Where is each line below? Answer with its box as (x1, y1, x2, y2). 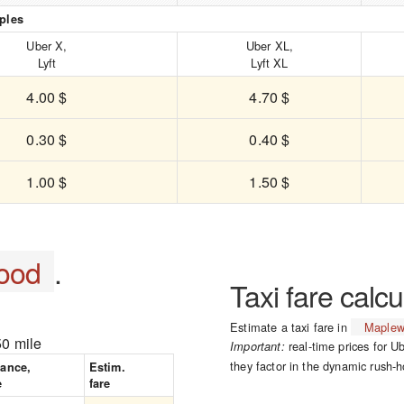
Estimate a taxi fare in (230, 318, 351, 335)
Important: (230, 338, 285, 354)
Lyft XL (251, 54, 289, 71)
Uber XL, (245, 37, 294, 54)
